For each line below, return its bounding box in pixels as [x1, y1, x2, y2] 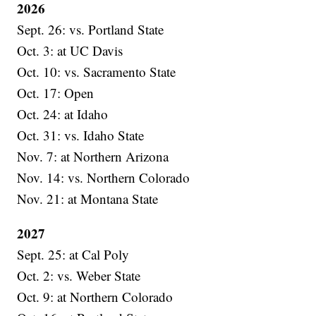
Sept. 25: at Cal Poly [17, 245, 130, 264]
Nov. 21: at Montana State [17, 190, 159, 208]
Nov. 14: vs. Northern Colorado [17, 169, 190, 187]
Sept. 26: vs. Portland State [17, 20, 164, 39]
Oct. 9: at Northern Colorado [17, 288, 174, 306]
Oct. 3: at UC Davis [17, 42, 123, 60]
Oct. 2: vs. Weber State [17, 267, 141, 285]
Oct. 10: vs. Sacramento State [17, 63, 176, 81]
